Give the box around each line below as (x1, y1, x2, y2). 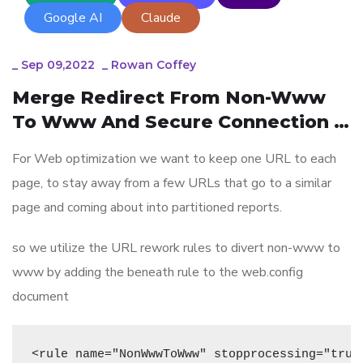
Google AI (44, 8, 102, 27)
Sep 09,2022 (21, 57, 95, 72)
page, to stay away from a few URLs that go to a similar (12, 173, 331, 192)
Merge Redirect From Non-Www (12, 86, 327, 109)
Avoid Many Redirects (12, 159, 224, 181)
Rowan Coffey (111, 57, 196, 72)
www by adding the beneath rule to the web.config (12, 263, 303, 281)
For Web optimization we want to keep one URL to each (12, 149, 336, 168)
